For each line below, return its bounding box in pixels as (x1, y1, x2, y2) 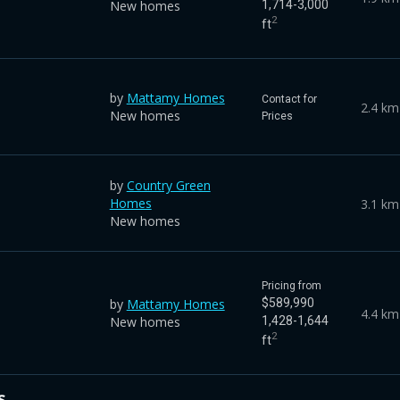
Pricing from (261, 279, 321, 292)
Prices (261, 109, 293, 122)
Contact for (261, 92, 317, 105)
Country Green (126, 176, 211, 194)
